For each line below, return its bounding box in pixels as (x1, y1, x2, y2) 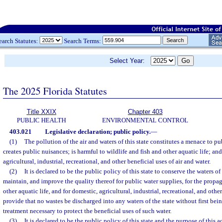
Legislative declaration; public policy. (45, 128, 151, 135)
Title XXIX (26, 108, 56, 115)
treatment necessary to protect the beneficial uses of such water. (3, 207, 171, 215)
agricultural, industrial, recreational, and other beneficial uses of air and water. (3, 158, 211, 165)
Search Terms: (62, 37, 103, 45)
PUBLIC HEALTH (17, 116, 66, 124)
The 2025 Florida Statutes (3, 84, 107, 98)
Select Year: (110, 57, 151, 64)
